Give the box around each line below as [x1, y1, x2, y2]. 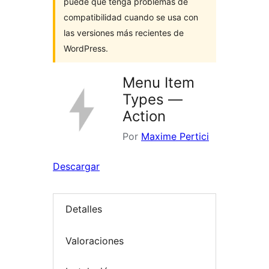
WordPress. [64, 43, 108, 53]
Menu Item [122, 74, 195, 91]
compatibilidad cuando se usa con [64, 12, 198, 22]
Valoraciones [65, 234, 124, 247]
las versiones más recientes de [64, 28, 184, 38]
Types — [122, 91, 183, 108]
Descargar [53, 160, 100, 172]
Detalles [65, 203, 102, 216]
